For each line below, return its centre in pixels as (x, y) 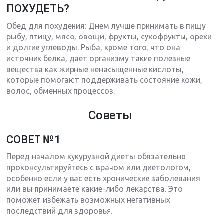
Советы (110, 116)
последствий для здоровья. (60, 211)
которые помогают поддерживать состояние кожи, (105, 80)
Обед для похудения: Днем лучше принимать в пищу (106, 26)
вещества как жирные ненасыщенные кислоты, (95, 69)
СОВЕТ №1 (34, 140)
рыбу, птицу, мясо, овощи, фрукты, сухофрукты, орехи (109, 37)
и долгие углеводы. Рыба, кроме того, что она (93, 48)
